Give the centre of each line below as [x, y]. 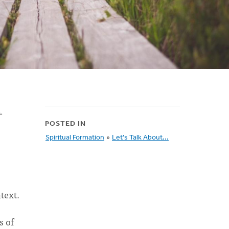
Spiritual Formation [75, 138]
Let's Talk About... [140, 138]
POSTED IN [65, 124]
